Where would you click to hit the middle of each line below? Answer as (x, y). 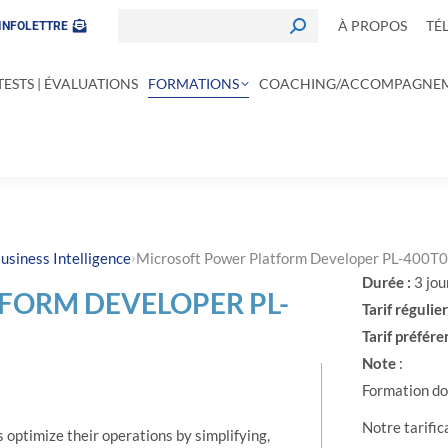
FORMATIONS (193, 83)
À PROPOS (372, 26)
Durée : (387, 281)
